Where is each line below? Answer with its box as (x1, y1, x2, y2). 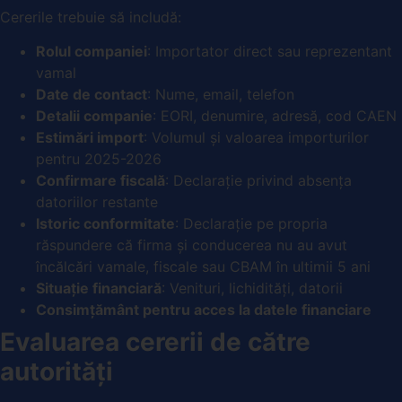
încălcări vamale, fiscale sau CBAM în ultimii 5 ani (36, 257, 371, 275)
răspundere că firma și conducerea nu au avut (36, 235, 347, 254)
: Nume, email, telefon (147, 84, 294, 103)
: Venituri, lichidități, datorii (162, 278, 343, 297)
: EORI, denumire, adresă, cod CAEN (153, 106, 397, 125)
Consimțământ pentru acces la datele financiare (36, 300, 371, 319)
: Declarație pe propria (175, 214, 328, 232)
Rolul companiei (36, 41, 147, 60)
